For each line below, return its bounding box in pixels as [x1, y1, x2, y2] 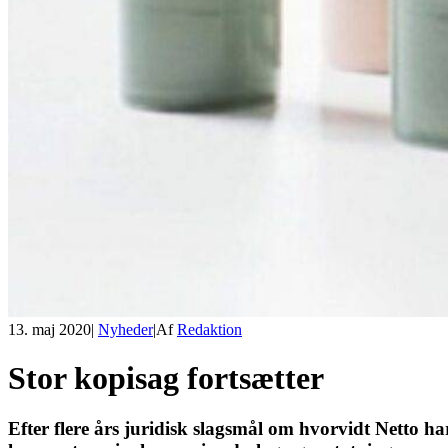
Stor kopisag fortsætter [8, 360, 324, 397]
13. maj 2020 [8, 320, 91, 338]
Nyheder [98, 320, 153, 338]
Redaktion [177, 320, 242, 338]
